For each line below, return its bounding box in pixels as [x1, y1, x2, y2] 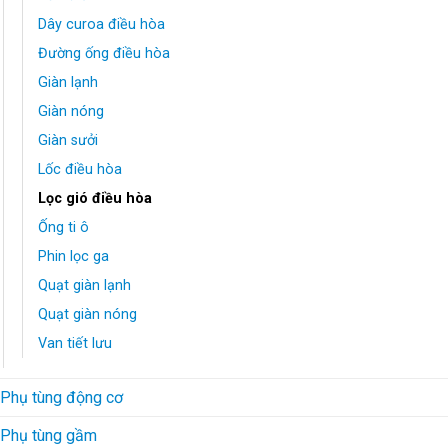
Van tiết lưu [38, 335, 112, 353]
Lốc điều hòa [38, 161, 122, 179]
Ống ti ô [38, 219, 89, 237]
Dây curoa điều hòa [38, 16, 165, 34]
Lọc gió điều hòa [38, 190, 152, 208]
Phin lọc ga [38, 248, 109, 266]
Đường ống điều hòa [38, 45, 170, 63]
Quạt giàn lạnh [38, 277, 131, 295]
